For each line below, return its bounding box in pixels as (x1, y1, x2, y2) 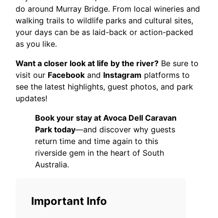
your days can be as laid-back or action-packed (16, 27, 193, 37)
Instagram (103, 70, 142, 80)
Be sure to (159, 58, 199, 68)
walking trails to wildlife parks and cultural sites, (16, 15, 193, 25)
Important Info (31, 194, 107, 207)
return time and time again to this (35, 136, 158, 146)
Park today (35, 124, 75, 134)
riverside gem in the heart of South (35, 147, 164, 158)
